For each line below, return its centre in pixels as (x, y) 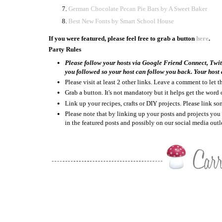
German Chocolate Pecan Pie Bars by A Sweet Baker (138, 9)
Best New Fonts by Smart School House (121, 21)
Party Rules (65, 50)
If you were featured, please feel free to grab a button (122, 39)
